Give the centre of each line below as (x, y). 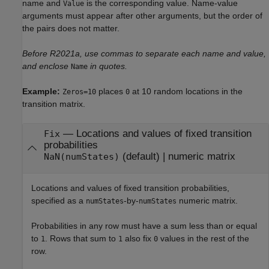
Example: (42, 91)
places (111, 91)
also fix (138, 239)
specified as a (59, 201)
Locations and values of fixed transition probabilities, (130, 188)
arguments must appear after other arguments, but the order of (142, 15)
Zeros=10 (79, 92)
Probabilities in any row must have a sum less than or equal (144, 226)
